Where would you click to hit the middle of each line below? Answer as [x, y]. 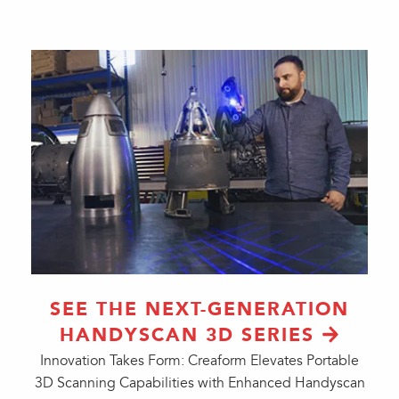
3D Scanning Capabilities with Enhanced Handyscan [199, 383]
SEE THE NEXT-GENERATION [199, 309]
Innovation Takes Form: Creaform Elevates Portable [199, 361]
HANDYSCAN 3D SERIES [187, 335]
